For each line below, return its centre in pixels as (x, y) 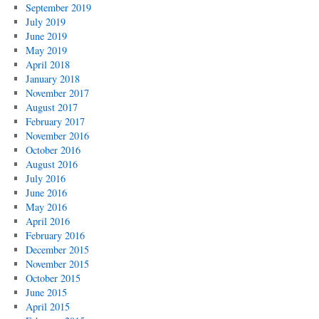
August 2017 (51, 107)
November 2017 (57, 93)
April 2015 (47, 307)
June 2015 (46, 292)
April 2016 (47, 221)
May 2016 (46, 207)
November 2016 (57, 136)
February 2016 (55, 235)
